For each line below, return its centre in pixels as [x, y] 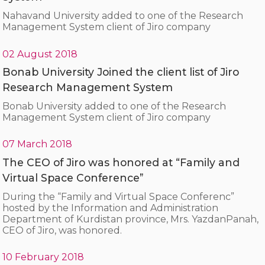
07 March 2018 [38, 144]
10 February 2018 [43, 257]
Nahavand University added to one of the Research [123, 16]
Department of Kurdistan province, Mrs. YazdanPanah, [131, 219]
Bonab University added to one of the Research [114, 106]
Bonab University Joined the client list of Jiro [121, 72]
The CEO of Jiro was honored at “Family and [121, 163]
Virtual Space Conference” [73, 178]
